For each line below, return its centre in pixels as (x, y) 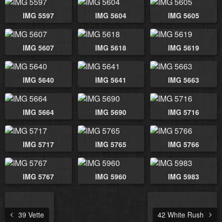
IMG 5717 (38, 144)
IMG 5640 (38, 80)
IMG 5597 (38, 16)
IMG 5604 (111, 16)
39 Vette (30, 215)
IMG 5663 (184, 80)
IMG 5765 (111, 144)
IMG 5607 (38, 48)
